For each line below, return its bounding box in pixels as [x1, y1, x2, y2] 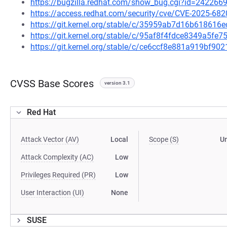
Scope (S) [149, 135, 179, 143]
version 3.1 [104, 80, 130, 86]
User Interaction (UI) [21, 188, 84, 197]
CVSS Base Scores [10, 78, 94, 90]
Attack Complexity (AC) [21, 153, 94, 161]
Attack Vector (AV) [21, 135, 79, 143]
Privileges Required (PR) [21, 171, 96, 179]
